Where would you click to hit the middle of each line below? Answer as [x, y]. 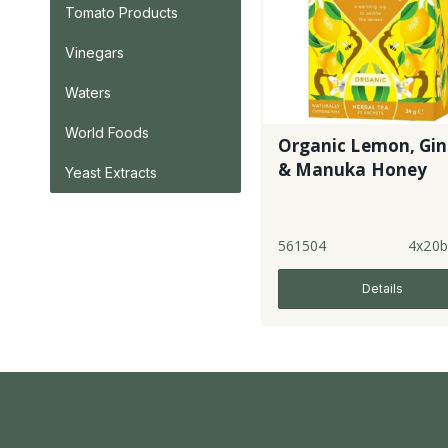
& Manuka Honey [352, 169]
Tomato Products [121, 12]
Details [382, 288]
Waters [88, 92]
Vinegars [94, 52]
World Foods [107, 132]
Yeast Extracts [111, 172]
